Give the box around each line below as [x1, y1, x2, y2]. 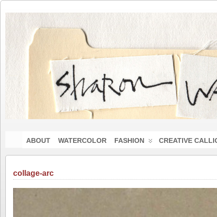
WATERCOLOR [58, 137, 107, 144]
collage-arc [13, 169, 54, 177]
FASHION [114, 137, 144, 144]
